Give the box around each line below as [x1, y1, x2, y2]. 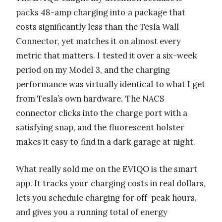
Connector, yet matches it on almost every [16, 36, 181, 47]
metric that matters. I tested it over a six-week [16, 50, 198, 61]
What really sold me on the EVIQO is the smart [16, 164, 198, 175]
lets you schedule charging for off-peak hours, [16, 192, 197, 204]
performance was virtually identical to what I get [16, 79, 206, 90]
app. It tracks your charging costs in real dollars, [16, 178, 206, 189]
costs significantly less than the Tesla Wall [16, 21, 179, 33]
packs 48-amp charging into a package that [16, 7, 185, 18]
